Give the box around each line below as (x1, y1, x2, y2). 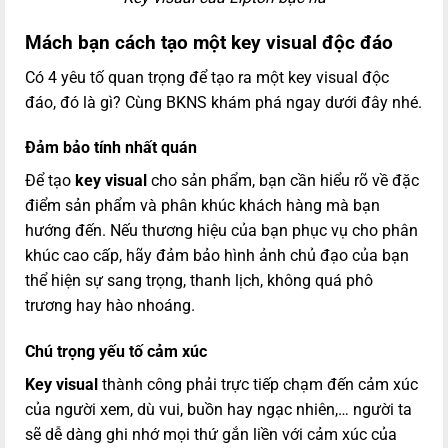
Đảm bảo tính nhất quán (25, 138, 201, 158)
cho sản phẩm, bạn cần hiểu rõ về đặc (147, 171, 419, 191)
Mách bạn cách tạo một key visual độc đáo (25, 30, 393, 54)
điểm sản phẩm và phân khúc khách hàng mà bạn (25, 196, 380, 216)
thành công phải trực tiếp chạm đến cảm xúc (98, 375, 418, 395)
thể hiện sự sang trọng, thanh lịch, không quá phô (25, 271, 373, 291)
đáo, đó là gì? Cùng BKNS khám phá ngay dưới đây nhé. (25, 92, 422, 112)
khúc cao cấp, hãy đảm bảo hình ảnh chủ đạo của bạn (25, 246, 409, 266)
